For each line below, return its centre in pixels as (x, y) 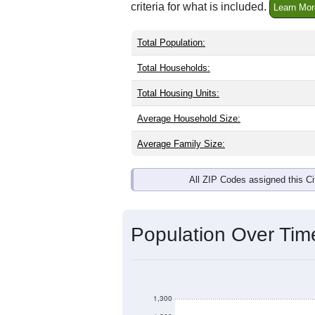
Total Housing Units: (178, 93)
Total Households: (174, 67)
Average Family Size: (181, 143)
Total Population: (171, 42)
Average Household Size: (189, 118)
